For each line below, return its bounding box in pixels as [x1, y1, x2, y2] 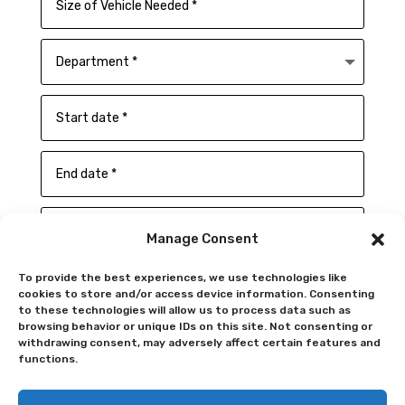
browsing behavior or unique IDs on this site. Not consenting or [18, 320, 372, 333]
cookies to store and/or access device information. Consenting [18, 287, 374, 300]
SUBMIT [285, 357, 349, 376]
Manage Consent [146, 231, 259, 247]
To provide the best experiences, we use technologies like [18, 271, 347, 284]
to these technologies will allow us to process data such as [18, 304, 351, 316]
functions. [18, 353, 78, 365]
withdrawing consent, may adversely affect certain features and [18, 336, 381, 349]
